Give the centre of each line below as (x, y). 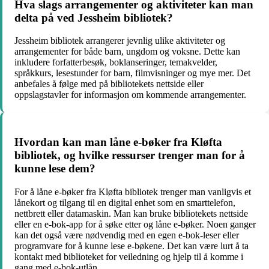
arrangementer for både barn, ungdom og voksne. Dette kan (127, 52)
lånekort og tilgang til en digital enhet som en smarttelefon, (125, 202)
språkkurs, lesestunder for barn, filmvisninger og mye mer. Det (132, 73)
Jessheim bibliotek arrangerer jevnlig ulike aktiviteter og (120, 41)
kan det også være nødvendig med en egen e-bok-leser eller (127, 235)
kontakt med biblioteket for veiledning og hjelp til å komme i (129, 256)
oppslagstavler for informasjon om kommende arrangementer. (130, 95)
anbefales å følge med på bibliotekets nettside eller (109, 84)
